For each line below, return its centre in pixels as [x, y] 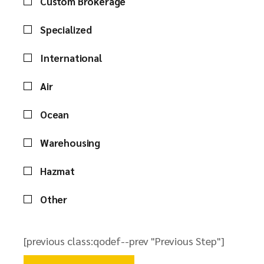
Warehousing [70, 143]
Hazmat [57, 171]
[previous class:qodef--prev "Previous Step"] [124, 241]
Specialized [66, 29]
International [71, 58]
